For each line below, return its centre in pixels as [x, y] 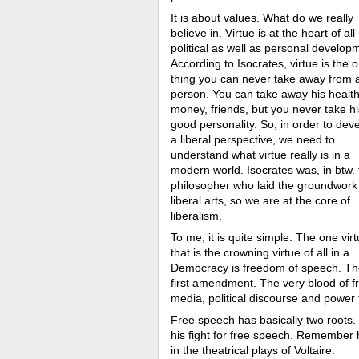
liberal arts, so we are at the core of [260, 200]
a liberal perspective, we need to [253, 139]
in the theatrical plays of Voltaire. [254, 350]
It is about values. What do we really [262, 18]
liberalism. [198, 216]
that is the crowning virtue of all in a [260, 252]
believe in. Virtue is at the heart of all [263, 33]
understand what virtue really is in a [260, 155]
